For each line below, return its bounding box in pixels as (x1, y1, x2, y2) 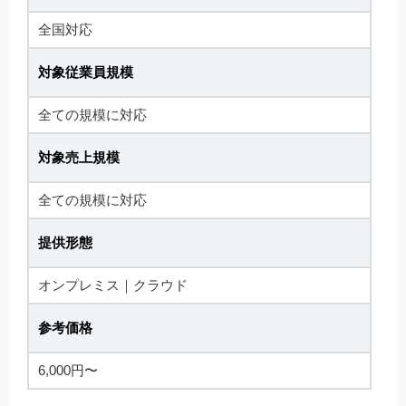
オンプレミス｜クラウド (38, 277, 188, 293)
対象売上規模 (38, 150, 120, 165)
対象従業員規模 (38, 64, 133, 80)
